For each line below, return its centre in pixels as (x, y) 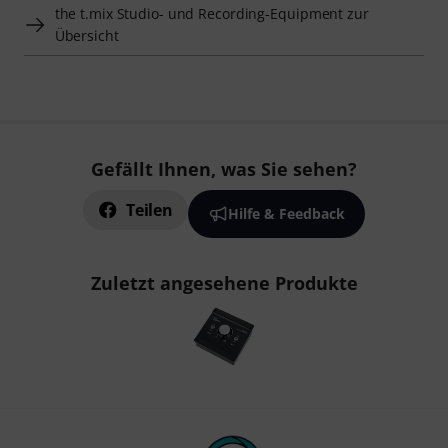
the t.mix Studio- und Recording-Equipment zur (211, 14)
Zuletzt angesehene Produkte (224, 283)
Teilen (149, 210)
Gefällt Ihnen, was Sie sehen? (224, 169)
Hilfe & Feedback (286, 214)
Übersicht (86, 36)
